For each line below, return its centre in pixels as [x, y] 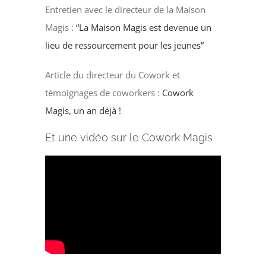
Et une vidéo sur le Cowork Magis [129, 137]
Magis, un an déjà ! [83, 110]
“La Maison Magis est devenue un [144, 27]
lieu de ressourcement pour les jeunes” [125, 45]
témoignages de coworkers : [104, 92]
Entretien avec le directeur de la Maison [126, 9]
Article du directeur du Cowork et [113, 75]
